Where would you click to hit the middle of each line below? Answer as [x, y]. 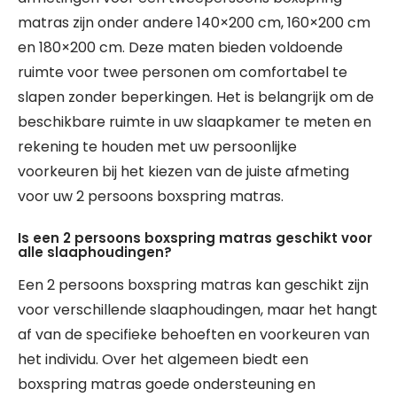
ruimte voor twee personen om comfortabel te [183, 72]
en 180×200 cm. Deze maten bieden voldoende [180, 47]
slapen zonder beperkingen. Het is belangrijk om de [196, 97]
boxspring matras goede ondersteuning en [167, 384]
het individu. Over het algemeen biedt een [163, 359]
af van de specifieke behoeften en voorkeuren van [194, 335]
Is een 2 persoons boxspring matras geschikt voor [195, 238]
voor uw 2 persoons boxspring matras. [151, 196]
